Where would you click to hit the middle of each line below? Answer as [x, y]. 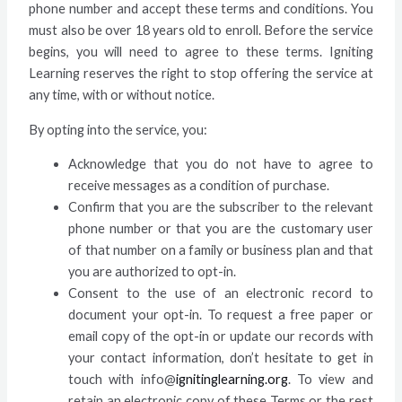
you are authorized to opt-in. [153, 272]
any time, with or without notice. [122, 95]
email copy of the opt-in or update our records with [221, 336]
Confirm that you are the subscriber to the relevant [221, 207]
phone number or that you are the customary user [221, 229]
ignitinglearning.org [232, 380]
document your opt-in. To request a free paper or [221, 315]
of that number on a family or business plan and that [221, 250]
